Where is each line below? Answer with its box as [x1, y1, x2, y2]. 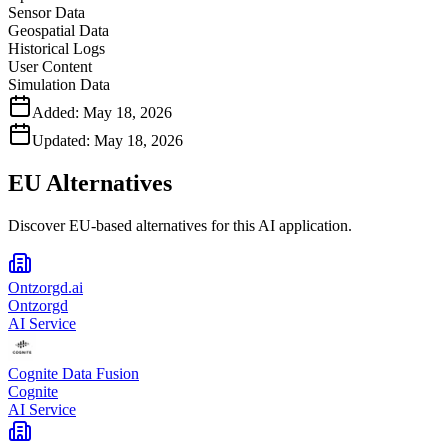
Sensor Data [8, 4, 85, 22]
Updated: [32, 132, 90, 150]
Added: [32, 104, 79, 122]
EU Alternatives [8, 170, 172, 197]
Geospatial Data [8, 22, 109, 40]
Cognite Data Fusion [8, 365, 139, 383]
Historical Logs [8, 40, 105, 58]
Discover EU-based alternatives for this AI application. [8, 217, 352, 235]
